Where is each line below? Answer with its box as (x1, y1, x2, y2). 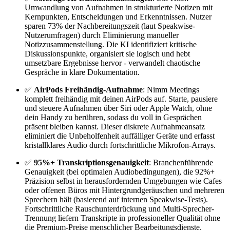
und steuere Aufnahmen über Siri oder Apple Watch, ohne (25, 104, 212, 113)
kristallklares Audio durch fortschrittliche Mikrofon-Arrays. (25, 141, 216, 150)
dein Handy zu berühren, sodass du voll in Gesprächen (25, 113, 202, 122)
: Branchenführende (149, 158, 213, 167)
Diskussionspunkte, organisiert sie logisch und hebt (25, 49, 190, 59)
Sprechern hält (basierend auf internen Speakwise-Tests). (25, 195, 208, 204)
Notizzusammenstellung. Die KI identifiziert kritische (25, 40, 197, 49)
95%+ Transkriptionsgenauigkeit (34, 158, 149, 167)
